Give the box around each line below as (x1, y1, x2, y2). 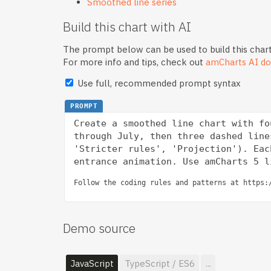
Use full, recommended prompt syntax (75, 77, 241, 89)
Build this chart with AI (63, 18, 191, 35)
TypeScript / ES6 (124, 257, 195, 269)
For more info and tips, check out (63, 56, 206, 68)
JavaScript (70, 257, 114, 269)
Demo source (63, 220, 135, 237)
